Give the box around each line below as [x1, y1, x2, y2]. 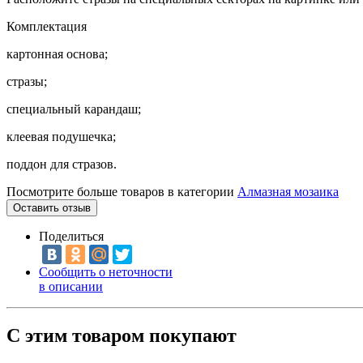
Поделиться [39, 228, 104, 243]
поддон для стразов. [6, 156, 117, 171]
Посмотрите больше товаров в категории [6, 184, 237, 199]
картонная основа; [6, 46, 108, 61]
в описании [39, 279, 103, 293]
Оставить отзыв [13, 201, 91, 214]
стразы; [6, 74, 47, 88]
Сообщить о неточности [39, 264, 173, 279]
